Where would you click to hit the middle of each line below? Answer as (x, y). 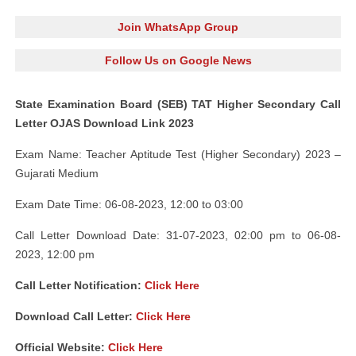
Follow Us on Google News (178, 60)
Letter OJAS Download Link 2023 (104, 123)
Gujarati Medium (57, 173)
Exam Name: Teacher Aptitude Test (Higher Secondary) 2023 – (178, 154)
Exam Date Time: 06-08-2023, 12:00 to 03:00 (129, 204)
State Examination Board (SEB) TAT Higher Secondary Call (178, 104)
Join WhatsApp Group (178, 27)
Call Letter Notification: (80, 285)
